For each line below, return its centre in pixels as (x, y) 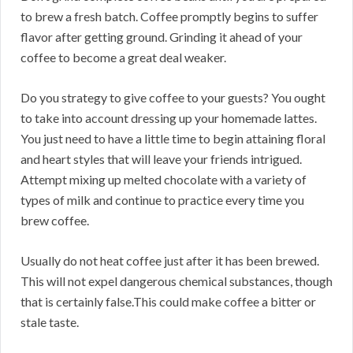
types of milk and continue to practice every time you (162, 200)
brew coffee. (55, 221)
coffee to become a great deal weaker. (123, 58)
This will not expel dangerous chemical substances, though (176, 281)
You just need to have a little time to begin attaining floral (173, 139)
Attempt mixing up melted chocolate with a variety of (163, 180)
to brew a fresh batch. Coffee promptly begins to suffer (169, 17)
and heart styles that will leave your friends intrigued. (161, 159)
